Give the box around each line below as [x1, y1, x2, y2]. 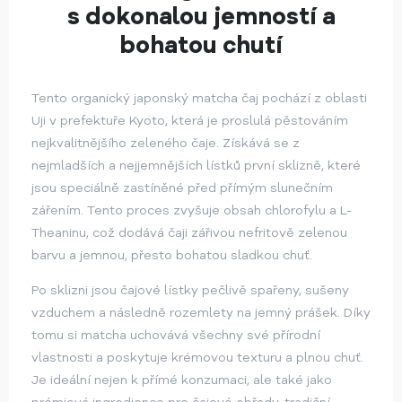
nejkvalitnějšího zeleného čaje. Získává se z [31, 135, 300, 153]
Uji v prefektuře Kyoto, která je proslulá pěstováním [31, 112, 348, 130]
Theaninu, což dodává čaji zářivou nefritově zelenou [31, 224, 347, 242]
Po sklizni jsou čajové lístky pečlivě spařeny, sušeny [31, 282, 349, 300]
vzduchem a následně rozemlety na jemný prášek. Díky [31, 304, 371, 322]
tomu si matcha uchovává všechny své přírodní [31, 327, 320, 345]
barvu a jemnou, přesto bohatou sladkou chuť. [31, 247, 312, 265]
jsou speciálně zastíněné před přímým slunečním [31, 179, 333, 197]
